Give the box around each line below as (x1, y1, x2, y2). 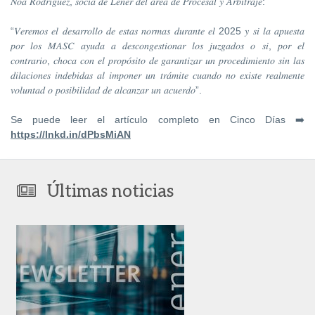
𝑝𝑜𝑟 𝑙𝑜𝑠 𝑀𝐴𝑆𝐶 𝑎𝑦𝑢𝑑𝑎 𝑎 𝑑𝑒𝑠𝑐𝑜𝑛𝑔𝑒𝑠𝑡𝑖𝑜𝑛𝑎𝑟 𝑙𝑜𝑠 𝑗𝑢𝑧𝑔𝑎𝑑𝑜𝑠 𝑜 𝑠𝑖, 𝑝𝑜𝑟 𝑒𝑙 (11, 40, 304, 52)
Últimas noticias (47, 181, 174, 202)
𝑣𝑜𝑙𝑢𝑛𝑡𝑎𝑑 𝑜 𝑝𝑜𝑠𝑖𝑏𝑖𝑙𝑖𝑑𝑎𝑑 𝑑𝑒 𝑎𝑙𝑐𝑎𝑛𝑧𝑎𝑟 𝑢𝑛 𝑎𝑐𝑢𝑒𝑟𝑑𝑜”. (11, 84, 202, 96)
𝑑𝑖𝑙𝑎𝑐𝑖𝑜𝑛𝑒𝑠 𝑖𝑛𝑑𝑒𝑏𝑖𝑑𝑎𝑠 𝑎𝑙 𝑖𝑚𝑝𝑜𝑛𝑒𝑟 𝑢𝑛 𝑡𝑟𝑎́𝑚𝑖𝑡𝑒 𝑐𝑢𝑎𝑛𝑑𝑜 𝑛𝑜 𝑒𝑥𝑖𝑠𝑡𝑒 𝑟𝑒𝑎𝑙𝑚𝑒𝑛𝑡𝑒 (11, 70, 304, 82)
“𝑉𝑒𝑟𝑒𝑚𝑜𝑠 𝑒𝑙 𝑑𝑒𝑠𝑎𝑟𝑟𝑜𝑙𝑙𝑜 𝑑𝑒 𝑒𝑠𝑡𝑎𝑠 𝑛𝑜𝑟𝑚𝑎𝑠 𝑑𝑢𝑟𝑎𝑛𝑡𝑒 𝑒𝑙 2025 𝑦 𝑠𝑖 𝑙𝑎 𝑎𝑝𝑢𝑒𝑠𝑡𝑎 (11, 25, 304, 37)
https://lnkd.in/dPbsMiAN (11, 129, 131, 141)
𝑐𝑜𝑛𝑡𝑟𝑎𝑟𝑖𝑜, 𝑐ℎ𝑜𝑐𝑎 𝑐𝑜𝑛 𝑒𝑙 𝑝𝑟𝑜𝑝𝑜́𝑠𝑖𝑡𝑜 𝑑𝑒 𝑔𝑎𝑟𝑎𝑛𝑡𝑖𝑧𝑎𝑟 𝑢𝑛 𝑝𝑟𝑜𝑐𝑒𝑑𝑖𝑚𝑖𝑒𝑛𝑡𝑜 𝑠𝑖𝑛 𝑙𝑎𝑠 (11, 55, 304, 67)
